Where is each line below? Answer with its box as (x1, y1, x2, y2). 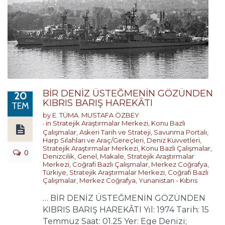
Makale (100, 152, 124, 160)
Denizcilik (43, 152, 74, 160)
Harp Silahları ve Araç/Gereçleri (43, 136, 144, 144)
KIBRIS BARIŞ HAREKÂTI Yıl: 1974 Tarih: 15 (43, 205, 209, 214)
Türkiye (43, 168, 66, 176)
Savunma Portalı (154, 128, 207, 136)
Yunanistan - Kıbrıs (139, 176, 197, 184)
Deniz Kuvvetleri (147, 136, 200, 144)
